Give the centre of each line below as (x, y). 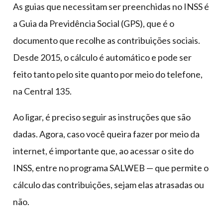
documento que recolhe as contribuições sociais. (107, 40)
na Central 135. (42, 91)
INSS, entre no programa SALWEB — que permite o (111, 167)
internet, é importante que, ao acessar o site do (103, 151)
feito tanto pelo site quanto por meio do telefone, (108, 74)
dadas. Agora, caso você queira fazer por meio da (106, 134)
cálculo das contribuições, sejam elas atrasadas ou (109, 184)
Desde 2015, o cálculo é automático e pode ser (102, 57)
